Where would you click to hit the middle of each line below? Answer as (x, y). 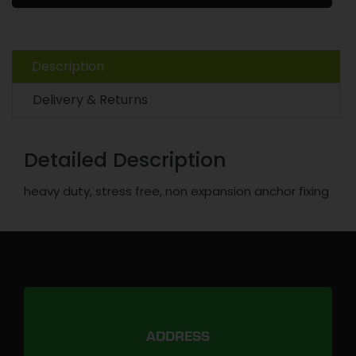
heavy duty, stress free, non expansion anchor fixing (176, 191)
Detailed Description (125, 160)
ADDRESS (178, 339)
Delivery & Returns (90, 100)
